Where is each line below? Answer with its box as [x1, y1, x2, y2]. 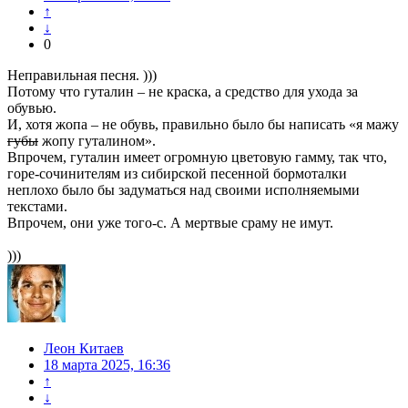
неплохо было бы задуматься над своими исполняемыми [7, 182, 360, 199]
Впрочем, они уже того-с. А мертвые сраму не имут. [7, 215, 333, 231]
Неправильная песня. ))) [7, 67, 157, 84]
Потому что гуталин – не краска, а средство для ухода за [7, 84, 358, 100]
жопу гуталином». [38, 133, 156, 149]
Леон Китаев [44, 341, 124, 357]
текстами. [7, 199, 67, 215]
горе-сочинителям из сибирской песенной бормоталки [7, 166, 347, 182]
